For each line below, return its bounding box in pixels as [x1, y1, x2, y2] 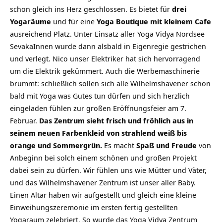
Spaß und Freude [136, 140, 199, 150]
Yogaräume [10, 16, 53, 26]
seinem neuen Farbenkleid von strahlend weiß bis [10, 127, 187, 138]
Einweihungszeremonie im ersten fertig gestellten [10, 202, 178, 212]
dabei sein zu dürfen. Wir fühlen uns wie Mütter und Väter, [10, 165, 207, 175]
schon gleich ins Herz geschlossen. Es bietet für [10, 3, 172, 14]
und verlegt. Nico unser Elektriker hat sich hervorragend [10, 53, 200, 63]
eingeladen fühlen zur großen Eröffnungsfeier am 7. [10, 103, 186, 113]
